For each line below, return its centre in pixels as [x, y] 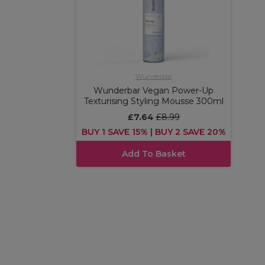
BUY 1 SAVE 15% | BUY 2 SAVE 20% [153, 132]
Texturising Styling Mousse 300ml [153, 101]
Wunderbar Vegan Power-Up [153, 90]
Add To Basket [153, 153]
